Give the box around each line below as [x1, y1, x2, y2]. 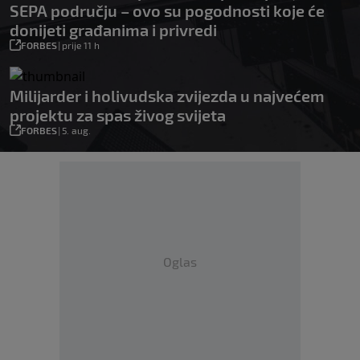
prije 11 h [62, 39, 100, 51]
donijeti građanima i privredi [10, 20, 217, 40]
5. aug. [62, 125, 91, 137]
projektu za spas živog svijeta [10, 105, 226, 125]
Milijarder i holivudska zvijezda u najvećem [10, 86, 325, 106]
